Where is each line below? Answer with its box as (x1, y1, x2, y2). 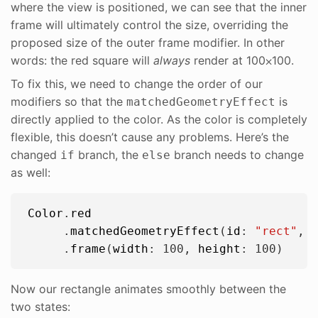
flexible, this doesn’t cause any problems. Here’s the (11, 129, 289, 144)
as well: (11, 165, 50, 180)
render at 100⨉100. (190, 53, 294, 67)
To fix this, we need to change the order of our (11, 76, 263, 91)
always (153, 53, 190, 67)
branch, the (75, 147, 142, 162)
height (198, 241, 241, 256)
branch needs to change (170, 147, 304, 162)
